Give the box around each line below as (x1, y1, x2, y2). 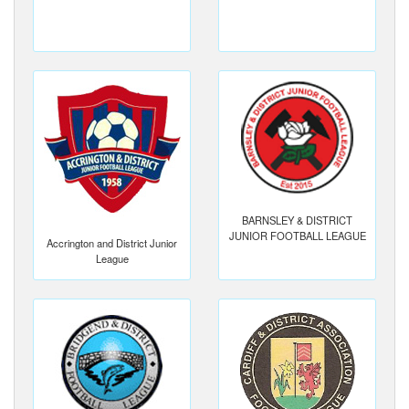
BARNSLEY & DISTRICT (242, 212, 352, 227)
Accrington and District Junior (47, 235, 177, 250)
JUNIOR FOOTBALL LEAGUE (228, 227, 366, 243)
